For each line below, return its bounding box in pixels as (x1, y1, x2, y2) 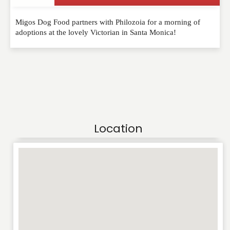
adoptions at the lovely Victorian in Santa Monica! (15, 28, 176, 36)
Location (93, 120, 143, 137)
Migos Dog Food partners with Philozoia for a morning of (15, 17, 200, 26)
